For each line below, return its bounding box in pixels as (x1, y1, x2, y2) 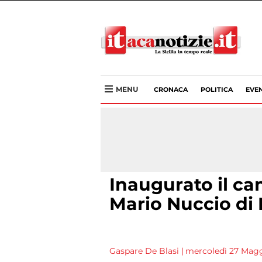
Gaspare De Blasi (109, 246, 179, 256)
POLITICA (201, 85, 233, 94)
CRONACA (154, 85, 188, 94)
